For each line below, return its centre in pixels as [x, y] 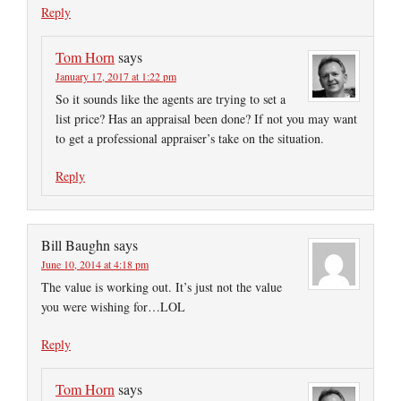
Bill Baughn [76, 245]
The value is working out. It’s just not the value [162, 287]
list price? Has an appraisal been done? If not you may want [206, 119]
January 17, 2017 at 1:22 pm [116, 77]
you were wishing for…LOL [113, 307]
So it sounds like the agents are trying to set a [171, 99]
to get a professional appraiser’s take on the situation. [190, 139]
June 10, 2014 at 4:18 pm [95, 264]
